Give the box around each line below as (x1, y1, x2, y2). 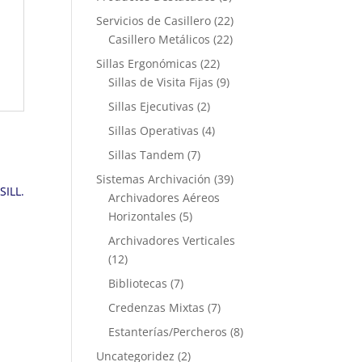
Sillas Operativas (108, 123, 200, 138)
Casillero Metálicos (108, 32, 211, 47)
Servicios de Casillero (96, 13, 212, 28)
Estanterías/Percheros (108, 324, 228, 339)
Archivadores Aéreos (108, 190, 221, 205)
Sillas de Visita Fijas (108, 74, 214, 90)
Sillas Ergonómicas (96, 56, 198, 71)
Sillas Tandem (108, 147, 185, 162)
